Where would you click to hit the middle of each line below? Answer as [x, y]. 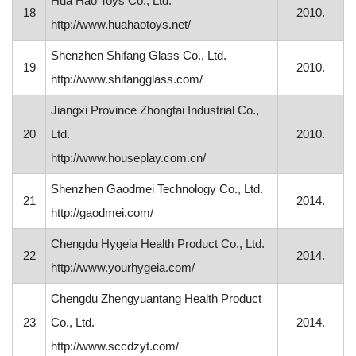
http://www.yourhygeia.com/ [123, 267]
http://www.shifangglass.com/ [127, 79]
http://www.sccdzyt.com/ [115, 346]
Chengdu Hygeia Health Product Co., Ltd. [158, 244]
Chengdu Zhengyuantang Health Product [157, 298]
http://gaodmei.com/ [103, 213]
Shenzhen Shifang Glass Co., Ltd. [139, 55]
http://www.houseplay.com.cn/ [129, 158]
